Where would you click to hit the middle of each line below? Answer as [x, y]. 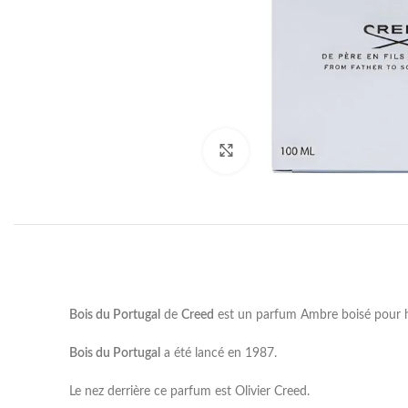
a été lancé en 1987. [219, 353]
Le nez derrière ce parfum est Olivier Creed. [189, 391]
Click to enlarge [289, 151]
